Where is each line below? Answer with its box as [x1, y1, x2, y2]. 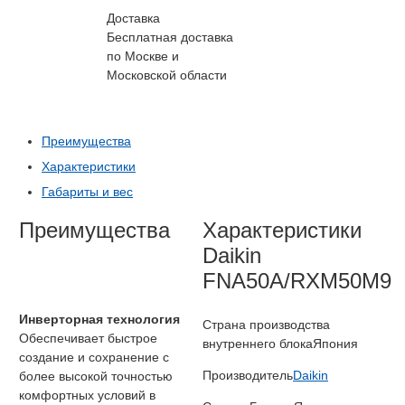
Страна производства [202, 317, 330, 333]
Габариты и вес [42, 184, 133, 200]
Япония [313, 336, 358, 352]
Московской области [107, 67, 228, 82]
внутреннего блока [202, 336, 313, 352]
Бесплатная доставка [107, 29, 234, 44]
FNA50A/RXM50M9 [202, 268, 391, 294]
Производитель [202, 368, 293, 383]
